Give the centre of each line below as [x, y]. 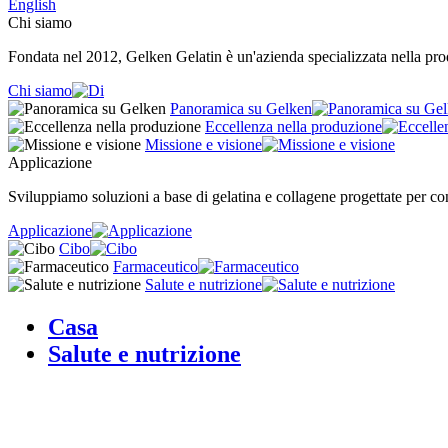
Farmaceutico [155, 266]
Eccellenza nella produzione [293, 126]
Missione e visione [203, 144]
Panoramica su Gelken [241, 108]
